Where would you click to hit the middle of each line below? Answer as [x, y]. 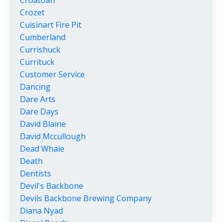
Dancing [35, 87]
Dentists [35, 174]
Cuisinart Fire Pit [51, 25]
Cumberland [43, 37]
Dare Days [39, 112]
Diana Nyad [41, 211]
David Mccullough [53, 137]
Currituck [37, 62]
